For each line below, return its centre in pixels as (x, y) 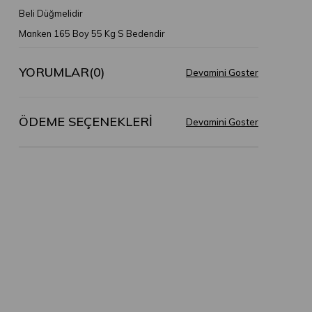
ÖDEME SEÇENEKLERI (85, 122)
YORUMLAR (54, 72)
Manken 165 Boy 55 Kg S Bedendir (92, 33)
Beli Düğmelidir (50, 13)
